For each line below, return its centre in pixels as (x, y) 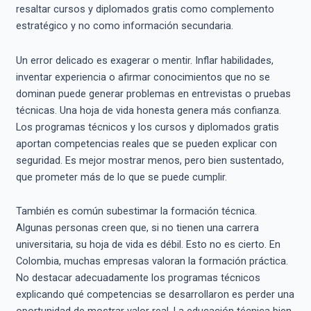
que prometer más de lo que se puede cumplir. (121, 177)
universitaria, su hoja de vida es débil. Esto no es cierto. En (148, 245)
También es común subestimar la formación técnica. (136, 211)
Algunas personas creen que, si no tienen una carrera (137, 228)
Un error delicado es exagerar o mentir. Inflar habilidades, (144, 60)
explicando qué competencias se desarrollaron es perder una (155, 295)
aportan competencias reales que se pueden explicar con (146, 143)
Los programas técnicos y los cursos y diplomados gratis (147, 127)
